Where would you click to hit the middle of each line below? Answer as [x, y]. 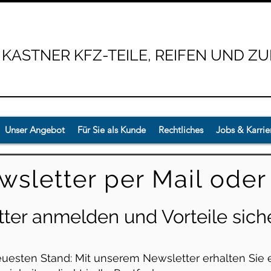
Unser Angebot [35, 130]
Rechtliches [181, 130]
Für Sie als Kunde [112, 130]
